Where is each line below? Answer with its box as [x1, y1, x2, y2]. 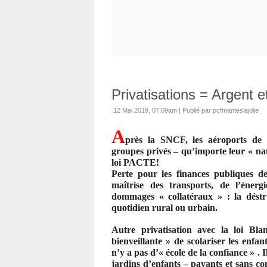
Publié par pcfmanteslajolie [182, 106, 259, 114]
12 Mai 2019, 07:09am [113, 106, 177, 114]
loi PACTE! [111, 157, 159, 167]
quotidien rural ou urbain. [111, 202, 218, 213]
